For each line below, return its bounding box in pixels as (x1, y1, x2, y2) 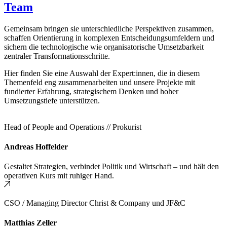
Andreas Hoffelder (4, 142, 68, 151)
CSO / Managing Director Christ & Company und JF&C (4, 199, 185, 208)
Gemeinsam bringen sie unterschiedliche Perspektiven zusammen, (4, 24, 214, 33)
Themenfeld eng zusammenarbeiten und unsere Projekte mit (4, 78, 195, 87)
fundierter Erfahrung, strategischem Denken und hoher (4, 87, 178, 96)
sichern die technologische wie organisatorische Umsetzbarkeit (4, 42, 204, 51)
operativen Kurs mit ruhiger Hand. (4, 171, 114, 180)
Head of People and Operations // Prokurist (4, 122, 141, 131)
